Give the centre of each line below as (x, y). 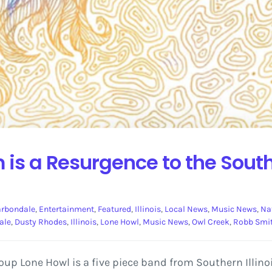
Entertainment (66, 209)
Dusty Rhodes (40, 222)
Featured (114, 209)
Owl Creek (210, 222)
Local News (186, 209)
